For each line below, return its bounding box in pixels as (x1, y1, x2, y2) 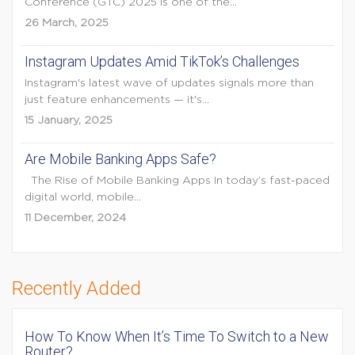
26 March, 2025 (25, 17, 109, 29)
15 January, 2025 (25, 115, 113, 126)
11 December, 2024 (25, 212, 126, 223)
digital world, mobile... (25, 192, 141, 203)
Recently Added (12, 277, 141, 300)
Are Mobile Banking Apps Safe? (25, 151, 216, 167)
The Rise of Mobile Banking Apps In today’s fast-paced (25, 175, 330, 186)
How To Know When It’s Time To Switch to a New (25, 328, 329, 345)
